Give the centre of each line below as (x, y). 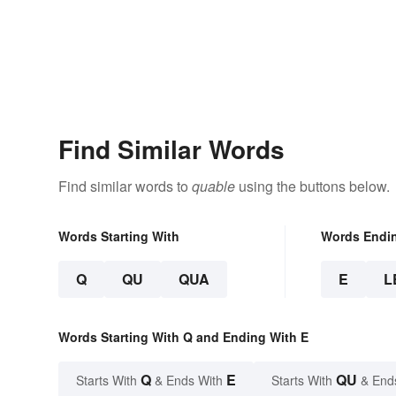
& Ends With (189, 381)
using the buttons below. (312, 187)
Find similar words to (125, 187)
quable (213, 187)
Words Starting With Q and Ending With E (183, 337)
